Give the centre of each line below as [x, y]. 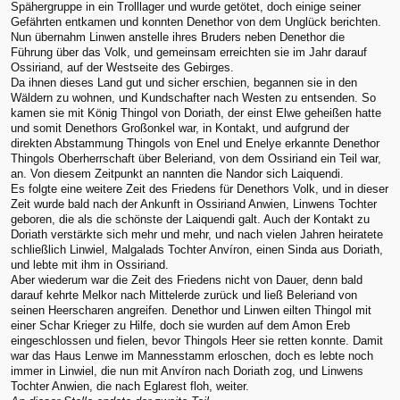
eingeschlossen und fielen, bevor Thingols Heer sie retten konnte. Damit [197, 340]
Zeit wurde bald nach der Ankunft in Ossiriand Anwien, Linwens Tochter [194, 204]
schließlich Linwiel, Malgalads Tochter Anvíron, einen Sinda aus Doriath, [197, 249]
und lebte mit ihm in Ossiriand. [90, 264]
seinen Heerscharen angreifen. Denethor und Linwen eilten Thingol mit [191, 310]
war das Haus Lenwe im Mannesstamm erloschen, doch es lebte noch [192, 355]
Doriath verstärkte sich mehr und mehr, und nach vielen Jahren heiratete [197, 234]
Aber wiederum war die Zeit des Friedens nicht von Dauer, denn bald [187, 279]
